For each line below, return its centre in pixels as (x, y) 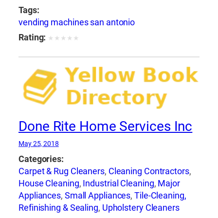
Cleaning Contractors (149, 172)
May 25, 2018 (39, 144)
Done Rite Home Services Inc (106, 127)
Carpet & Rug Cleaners (62, 172)
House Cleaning (49, 184)
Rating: (32, 37)
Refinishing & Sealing (58, 208)
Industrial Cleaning (118, 184)
